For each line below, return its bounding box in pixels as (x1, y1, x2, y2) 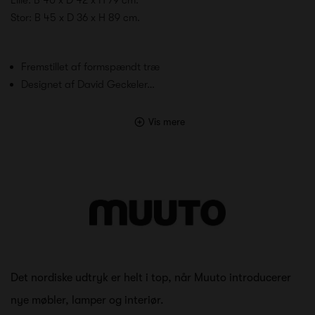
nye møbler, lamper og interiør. (11, 293, 164, 307)
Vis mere (148, 115, 185, 127)
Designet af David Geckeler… (21, 77, 155, 91)
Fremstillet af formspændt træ (21, 60, 160, 73)
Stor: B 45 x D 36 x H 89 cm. (11, 11, 140, 24)
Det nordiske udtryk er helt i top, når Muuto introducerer (11, 271, 291, 284)
